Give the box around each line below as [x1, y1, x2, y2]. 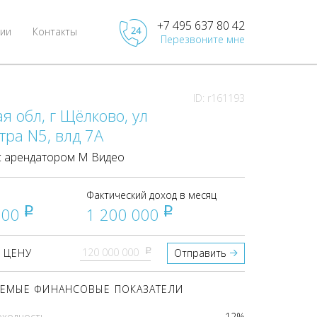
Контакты [33, 25, 77, 38]
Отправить [174, 246, 226, 260]
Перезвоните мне [161, 33, 245, 47]
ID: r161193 [193, 91, 245, 105]
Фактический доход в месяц [86, 188, 217, 202]
